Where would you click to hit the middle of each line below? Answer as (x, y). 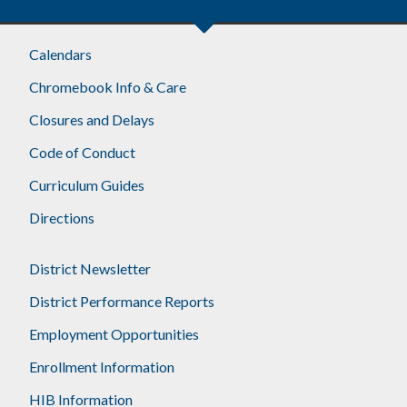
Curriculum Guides (87, 185)
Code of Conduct (83, 153)
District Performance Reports (122, 302)
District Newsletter (90, 269)
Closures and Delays (92, 120)
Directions (62, 218)
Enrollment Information (102, 367)
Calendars (61, 55)
